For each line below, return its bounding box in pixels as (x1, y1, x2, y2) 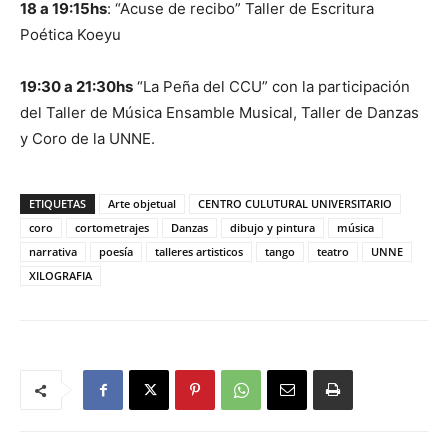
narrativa (29, 244, 77, 259)
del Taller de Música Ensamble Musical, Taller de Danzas (20, 103, 419, 122)
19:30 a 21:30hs (20, 77, 133, 96)
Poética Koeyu (20, 25, 121, 44)
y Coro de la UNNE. (20, 129, 155, 148)
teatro (317, 244, 349, 259)
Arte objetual (108, 196, 176, 211)
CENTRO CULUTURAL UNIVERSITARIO (198, 196, 392, 211)
